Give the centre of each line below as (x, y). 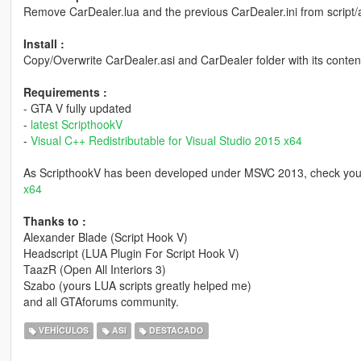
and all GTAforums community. (101, 301)
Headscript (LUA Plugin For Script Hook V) (131, 253)
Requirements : (65, 91)
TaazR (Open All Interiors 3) (94, 269)
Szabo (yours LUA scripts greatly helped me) (137, 285)
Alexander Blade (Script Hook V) (105, 237)
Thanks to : (54, 220)
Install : (44, 43)
